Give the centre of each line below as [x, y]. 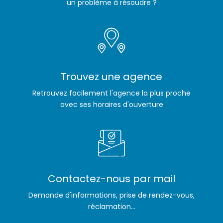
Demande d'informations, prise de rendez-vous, [111, 195]
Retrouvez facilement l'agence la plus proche [111, 93]
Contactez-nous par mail [111, 178]
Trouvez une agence [111, 76]
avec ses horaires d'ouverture [111, 104]
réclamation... [111, 206]
